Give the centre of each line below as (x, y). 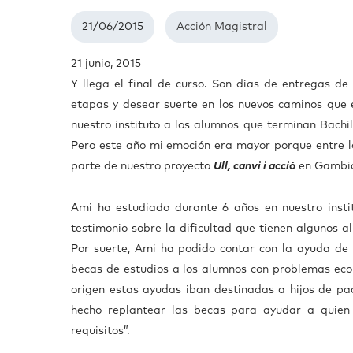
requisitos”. (100, 331)
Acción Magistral (222, 27)
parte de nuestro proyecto (142, 166)
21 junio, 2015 (106, 64)
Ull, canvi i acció (255, 166)
